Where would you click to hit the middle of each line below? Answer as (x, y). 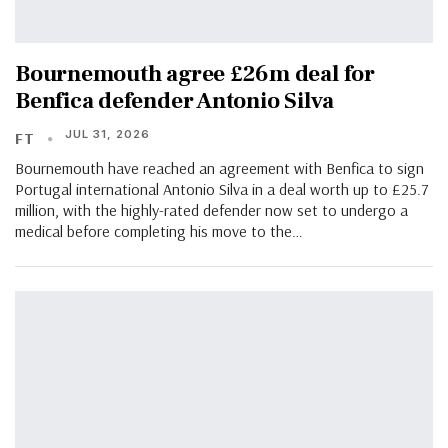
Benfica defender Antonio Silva (175, 100)
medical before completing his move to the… (159, 230)
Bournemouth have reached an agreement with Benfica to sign (219, 167)
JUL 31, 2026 (107, 133)
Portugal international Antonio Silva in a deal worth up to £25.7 (222, 188)
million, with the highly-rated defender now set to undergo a (211, 209)
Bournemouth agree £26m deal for (195, 73)
